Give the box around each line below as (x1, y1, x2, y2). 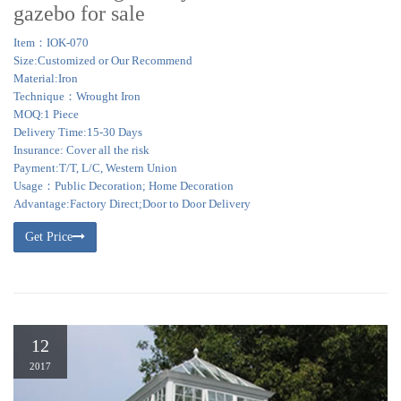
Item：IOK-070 (13, 36, 89, 49)
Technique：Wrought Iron (13, 90, 141, 103)
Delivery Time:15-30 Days (13, 125, 142, 139)
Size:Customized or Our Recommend (13, 54, 192, 67)
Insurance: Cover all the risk (13, 143, 149, 157)
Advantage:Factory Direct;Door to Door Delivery (13, 197, 251, 210)
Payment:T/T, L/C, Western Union (13, 161, 177, 175)
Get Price (25, 230, 73, 243)
